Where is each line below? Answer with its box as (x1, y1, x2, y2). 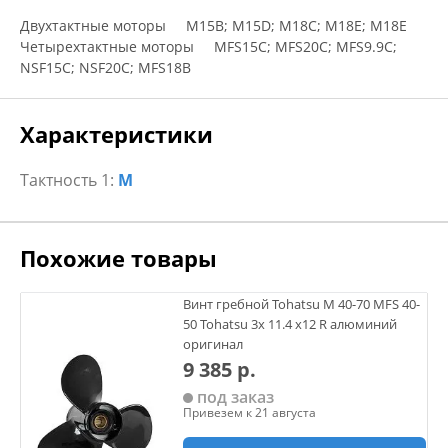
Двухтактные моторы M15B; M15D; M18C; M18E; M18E (20, 16, 407, 35)
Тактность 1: (20, 169, 118, 191)
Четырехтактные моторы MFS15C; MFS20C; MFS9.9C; (20, 37, 397, 56)
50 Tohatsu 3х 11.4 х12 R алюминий (183, 315, 397, 333)
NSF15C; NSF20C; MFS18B (20, 58, 191, 77)
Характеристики (20, 119, 213, 149)
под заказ (193, 386, 274, 408)
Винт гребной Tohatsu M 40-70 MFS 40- (183, 295, 420, 313)
